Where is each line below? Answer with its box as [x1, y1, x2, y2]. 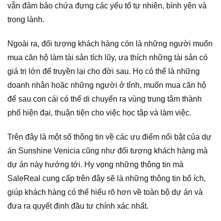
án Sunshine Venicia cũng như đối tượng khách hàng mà [7, 146, 208, 155]
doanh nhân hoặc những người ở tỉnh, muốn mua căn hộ [7, 81, 206, 90]
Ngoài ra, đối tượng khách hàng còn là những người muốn [7, 39, 213, 48]
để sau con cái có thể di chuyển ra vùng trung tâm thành [7, 95, 202, 104]
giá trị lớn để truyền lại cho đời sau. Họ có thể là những [7, 67, 200, 76]
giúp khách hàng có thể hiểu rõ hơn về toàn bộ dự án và [7, 187, 203, 196]
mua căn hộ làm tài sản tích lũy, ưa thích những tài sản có [7, 53, 208, 62]
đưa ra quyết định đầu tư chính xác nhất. [7, 201, 148, 210]
